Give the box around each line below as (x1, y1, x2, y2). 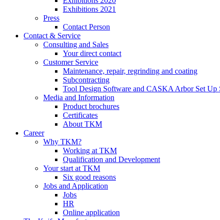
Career (24, 129, 44, 137)
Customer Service (43, 58, 98, 66)
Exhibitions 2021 (63, 5, 116, 13)
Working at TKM (63, 146, 117, 155)
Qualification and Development (63, 155, 160, 164)
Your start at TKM (43, 164, 100, 172)
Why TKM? (43, 137, 82, 146)
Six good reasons (63, 173, 116, 181)
